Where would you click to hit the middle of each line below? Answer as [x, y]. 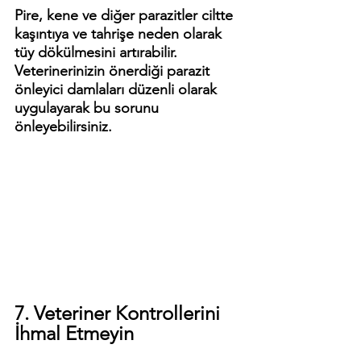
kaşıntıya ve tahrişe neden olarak [120, 34]
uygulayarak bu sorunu [89, 108]
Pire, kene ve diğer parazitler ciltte [126, 16]
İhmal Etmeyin [74, 334]
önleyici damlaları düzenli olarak [118, 90]
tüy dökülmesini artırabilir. [98, 53]
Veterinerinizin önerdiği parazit [114, 71]
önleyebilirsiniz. [63, 127]
